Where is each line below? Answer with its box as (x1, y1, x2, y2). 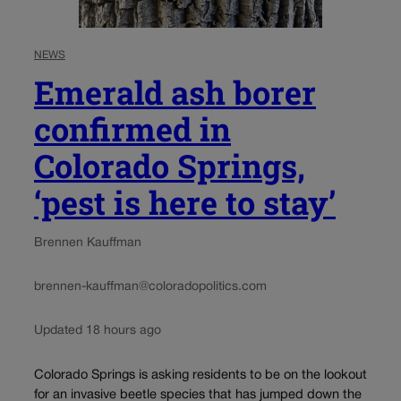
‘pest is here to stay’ (34, 180, 336, 224)
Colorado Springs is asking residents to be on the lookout (34, 369, 367, 381)
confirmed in (34, 107, 231, 150)
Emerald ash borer (34, 70, 316, 114)
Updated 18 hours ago (34, 324, 161, 337)
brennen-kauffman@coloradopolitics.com (34, 280, 267, 293)
